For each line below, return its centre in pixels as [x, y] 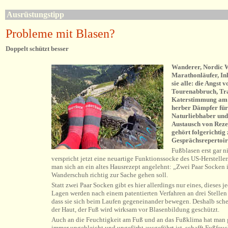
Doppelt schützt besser [37, 49]
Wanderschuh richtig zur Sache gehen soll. [110, 175]
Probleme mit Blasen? [60, 34]
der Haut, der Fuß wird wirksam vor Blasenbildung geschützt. [135, 209]
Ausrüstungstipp [35, 15]
